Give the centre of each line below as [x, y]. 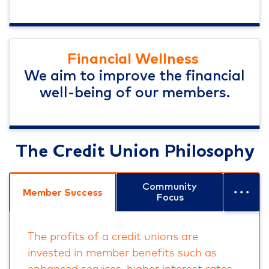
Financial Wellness [134, 60]
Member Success [63, 192]
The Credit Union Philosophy [134, 152]
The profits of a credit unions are [113, 237]
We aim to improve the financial [134, 77]
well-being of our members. [134, 93]
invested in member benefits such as [122, 254]
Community [170, 187]
